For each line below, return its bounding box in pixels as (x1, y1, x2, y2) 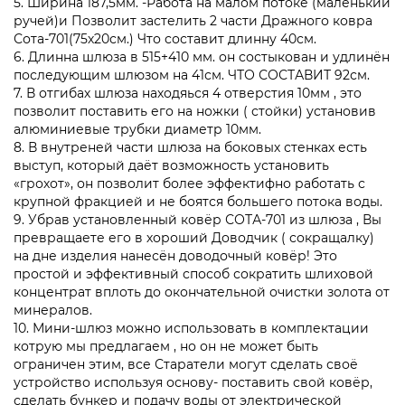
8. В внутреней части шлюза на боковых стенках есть (14, 138, 367, 155)
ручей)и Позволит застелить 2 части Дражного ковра (14, 12, 372, 29)
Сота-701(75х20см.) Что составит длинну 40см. (14, 30, 316, 47)
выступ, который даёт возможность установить (14, 156, 329, 174)
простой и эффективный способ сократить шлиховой (14, 265, 373, 282)
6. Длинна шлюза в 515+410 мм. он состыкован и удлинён (14, 48, 390, 65)
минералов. (14, 301, 92, 318)
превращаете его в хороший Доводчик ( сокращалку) (14, 229, 374, 246)
